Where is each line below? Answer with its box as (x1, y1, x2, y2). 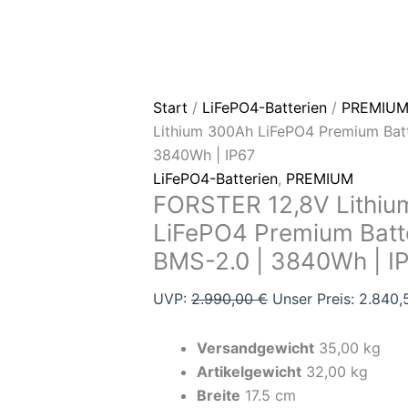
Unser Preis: (272, 290, 354, 308)
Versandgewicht (197, 339, 314, 357)
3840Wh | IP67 (153, 146, 255, 164)
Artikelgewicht (197, 362, 301, 381)
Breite (197, 386, 240, 404)
